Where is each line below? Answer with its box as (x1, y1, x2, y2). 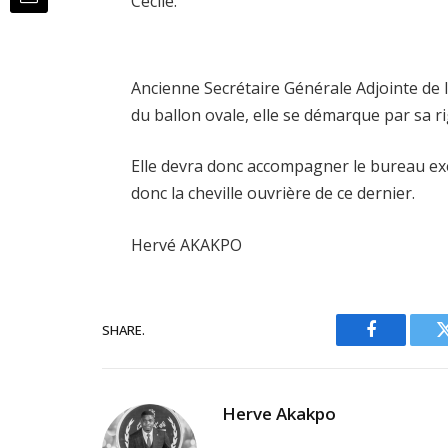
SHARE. (102, 320, 145, 339)
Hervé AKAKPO (131, 234, 243, 257)
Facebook (369, 335, 440, 354)
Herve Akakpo (222, 402, 336, 426)
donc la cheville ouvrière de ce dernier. (131, 182, 416, 205)
